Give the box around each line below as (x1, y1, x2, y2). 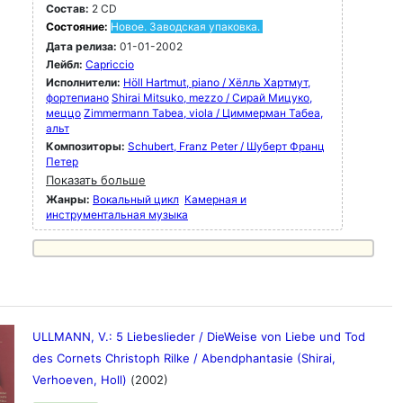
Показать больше (46, 173, 146, 187)
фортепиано (46, 91, 109, 104)
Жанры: (46, 193, 90, 206)
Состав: (46, 2, 89, 15)
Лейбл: (46, 58, 83, 71)
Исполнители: (46, 76, 123, 89)
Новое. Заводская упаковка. (111, 20, 260, 33)
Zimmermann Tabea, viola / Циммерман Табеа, (84, 106, 323, 120)
